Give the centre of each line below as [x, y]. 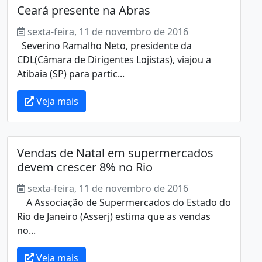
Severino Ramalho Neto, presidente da [104, 45]
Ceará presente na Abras [84, 10]
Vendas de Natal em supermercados [115, 153]
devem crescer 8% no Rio [85, 167]
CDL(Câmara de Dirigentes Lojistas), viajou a [114, 59]
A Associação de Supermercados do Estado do [124, 202]
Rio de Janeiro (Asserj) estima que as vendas [114, 216]
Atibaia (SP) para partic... [71, 73]
